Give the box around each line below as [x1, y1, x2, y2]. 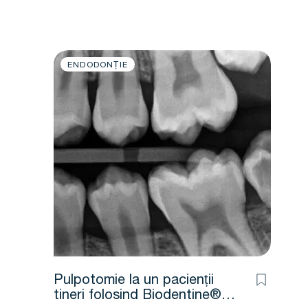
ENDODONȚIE [67, 61, 128, 69]
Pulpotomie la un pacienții [54, 274, 214, 288]
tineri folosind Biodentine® [54, 289, 221, 303]
